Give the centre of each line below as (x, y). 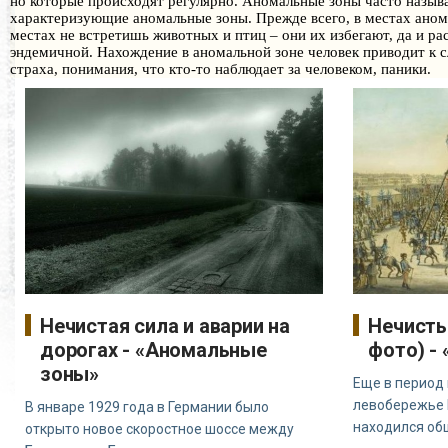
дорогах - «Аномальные (153, 349)
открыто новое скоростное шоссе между (159, 428)
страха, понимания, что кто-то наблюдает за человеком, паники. (220, 68)
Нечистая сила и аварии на (165, 325)
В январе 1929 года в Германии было (147, 406)
